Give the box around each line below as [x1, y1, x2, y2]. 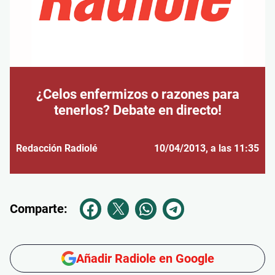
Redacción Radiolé [16, 142, 98, 154]
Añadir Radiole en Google [76, 250, 214, 266]
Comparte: [10, 201, 68, 217]
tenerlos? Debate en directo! [53, 102, 222, 118]
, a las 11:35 [206, 142, 259, 154]
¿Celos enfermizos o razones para [36, 86, 239, 102]
